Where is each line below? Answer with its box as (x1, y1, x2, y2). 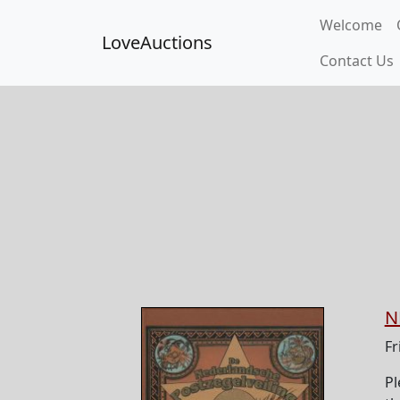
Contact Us (320, 51, 394, 71)
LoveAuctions (102, 30, 212, 54)
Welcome (320, 15, 382, 35)
